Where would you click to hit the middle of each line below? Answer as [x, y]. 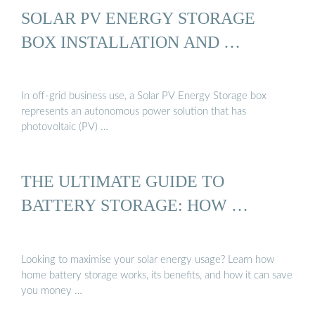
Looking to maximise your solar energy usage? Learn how [148, 259]
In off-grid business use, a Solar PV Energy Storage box [144, 96]
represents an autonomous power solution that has [134, 112]
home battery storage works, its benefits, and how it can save [157, 275]
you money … [52, 290]
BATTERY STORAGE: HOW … [135, 205]
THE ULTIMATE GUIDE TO [123, 181]
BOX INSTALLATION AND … [131, 41]
